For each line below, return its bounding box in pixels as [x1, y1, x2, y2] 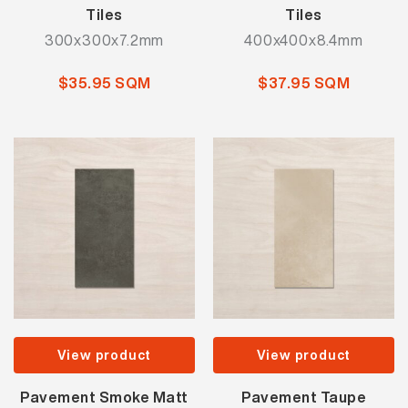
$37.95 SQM [258, 72, 350, 94]
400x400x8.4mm [244, 29, 363, 51]
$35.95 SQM [57, 72, 151, 94]
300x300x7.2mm [44, 29, 165, 51]
